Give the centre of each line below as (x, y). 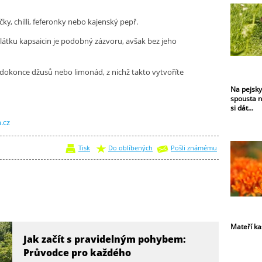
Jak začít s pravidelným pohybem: (104, 239)
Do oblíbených (130, 148)
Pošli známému (194, 148)
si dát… (242, 107)
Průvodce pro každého (77, 253)
